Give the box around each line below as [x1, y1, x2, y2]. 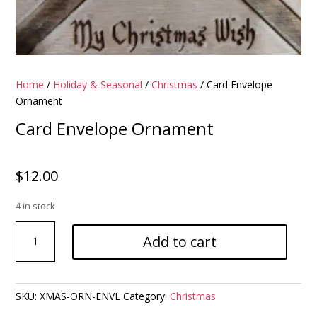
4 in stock [16, 200, 56, 213]
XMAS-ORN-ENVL [40, 289, 121, 304]
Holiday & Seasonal [53, 78, 143, 92]
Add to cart [143, 231, 217, 251]
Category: [123, 289, 171, 304]
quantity [15, 271, 52, 285]
